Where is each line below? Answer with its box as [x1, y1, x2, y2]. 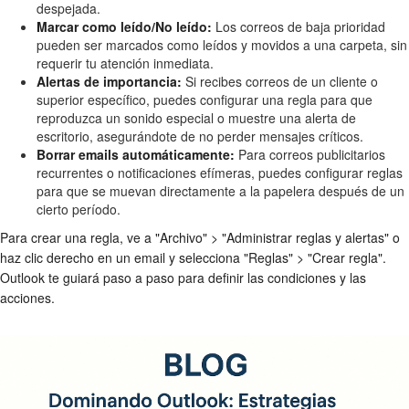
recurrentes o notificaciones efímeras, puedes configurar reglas [37, 163, 403, 182]
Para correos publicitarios [235, 144, 385, 163]
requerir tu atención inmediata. [37, 53, 214, 72]
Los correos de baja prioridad [212, 16, 385, 36]
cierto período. [37, 199, 121, 218]
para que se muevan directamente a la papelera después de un [37, 181, 404, 200]
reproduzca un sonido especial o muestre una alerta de [37, 108, 356, 127]
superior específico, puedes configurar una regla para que [37, 89, 372, 109]
